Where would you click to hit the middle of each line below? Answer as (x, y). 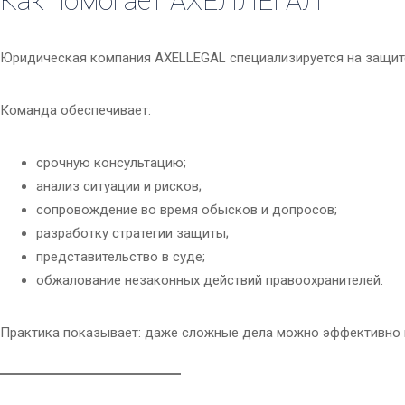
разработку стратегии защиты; (132, 234)
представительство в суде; (121, 257)
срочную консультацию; (111, 163)
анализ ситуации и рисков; (119, 187)
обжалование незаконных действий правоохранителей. (210, 281)
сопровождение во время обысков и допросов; (187, 210)
